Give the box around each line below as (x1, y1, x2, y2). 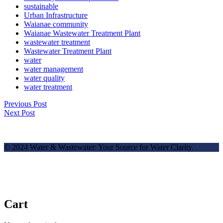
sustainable (24, 2, 58, 11)
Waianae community (24, 20, 88, 29)
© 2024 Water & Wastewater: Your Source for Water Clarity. (4, 143, 194, 152)
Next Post (4, 109, 35, 117)
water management (24, 65, 83, 74)
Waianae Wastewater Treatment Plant (24, 29, 140, 38)
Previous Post (4, 100, 47, 109)
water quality (24, 74, 65, 83)
